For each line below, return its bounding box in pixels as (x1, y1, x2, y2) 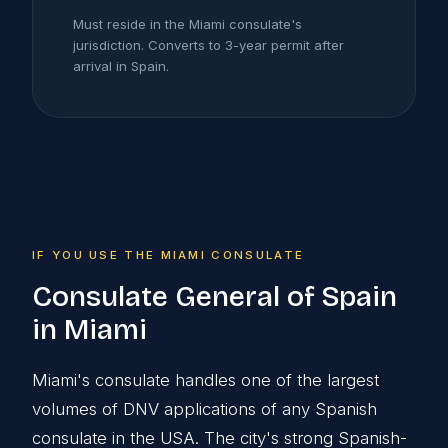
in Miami (32, 312, 147, 348)
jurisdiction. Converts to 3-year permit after (73, 37, 344, 54)
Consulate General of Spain (32, 279, 397, 315)
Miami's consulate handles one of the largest (32, 370, 379, 391)
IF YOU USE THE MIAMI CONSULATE (32, 248, 305, 263)
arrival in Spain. (73, 58, 169, 75)
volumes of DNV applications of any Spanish (32, 399, 377, 420)
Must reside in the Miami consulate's (73, 16, 302, 33)
